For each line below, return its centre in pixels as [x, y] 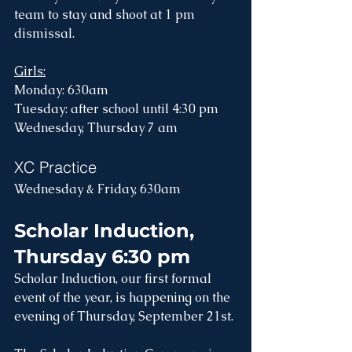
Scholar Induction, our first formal [114, 279]
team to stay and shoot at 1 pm [106, 15]
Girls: [30, 71]
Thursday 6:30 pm [102, 257]
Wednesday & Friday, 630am [99, 189]
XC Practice [55, 167]
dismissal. [44, 34]
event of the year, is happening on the [124, 298]
